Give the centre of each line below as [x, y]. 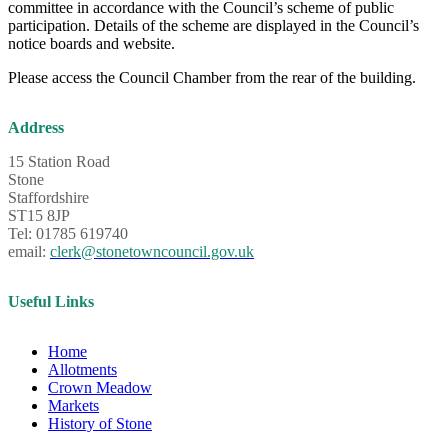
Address [36, 127]
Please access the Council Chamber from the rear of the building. [212, 77]
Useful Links [51, 301]
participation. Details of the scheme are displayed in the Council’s [213, 25]
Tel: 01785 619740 [68, 233]
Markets [73, 405]
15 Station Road [59, 161]
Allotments [82, 369]
